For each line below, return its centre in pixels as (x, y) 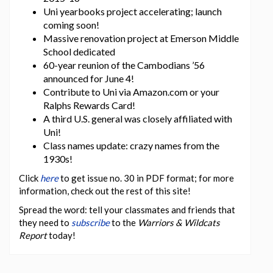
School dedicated (79, 52)
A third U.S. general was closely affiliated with (138, 119)
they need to (45, 223)
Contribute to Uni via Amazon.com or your (131, 92)
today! (61, 236)
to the (124, 223)
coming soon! (71, 25)
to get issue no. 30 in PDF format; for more (146, 178)
